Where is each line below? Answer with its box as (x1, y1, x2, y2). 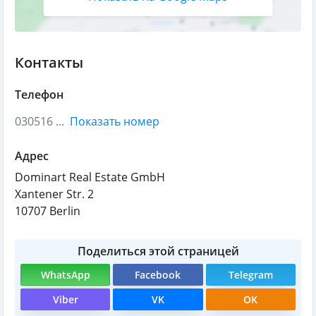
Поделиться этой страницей (77, 243, 239, 259)
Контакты (15, 53, 83, 72)
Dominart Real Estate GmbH (15, 169, 165, 185)
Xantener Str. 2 (15, 186, 94, 202)
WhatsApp (40, 268, 90, 281)
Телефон (15, 87, 63, 102)
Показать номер (70, 114, 159, 129)
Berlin (49, 203, 80, 219)
